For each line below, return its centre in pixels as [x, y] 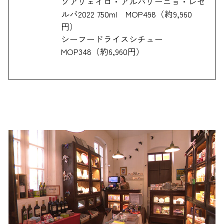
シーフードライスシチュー [116, 39]
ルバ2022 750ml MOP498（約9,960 [127, 14]
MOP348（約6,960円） [103, 52]
